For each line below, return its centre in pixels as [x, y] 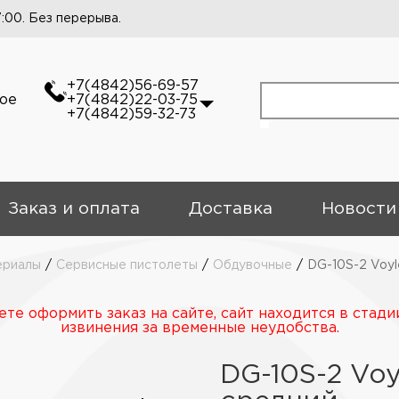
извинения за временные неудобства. [199, 328]
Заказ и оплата [73, 209]
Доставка [230, 209]
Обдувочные [252, 265]
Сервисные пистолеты [127, 265]
